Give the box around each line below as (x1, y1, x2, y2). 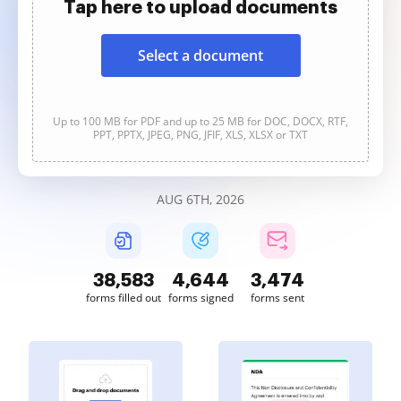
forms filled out (86, 290, 161, 305)
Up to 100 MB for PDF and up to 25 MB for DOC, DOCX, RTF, (53, 114, 348, 129)
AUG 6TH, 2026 (157, 191, 244, 208)
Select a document (138, 46, 263, 65)
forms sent (251, 290, 304, 305)
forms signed (167, 290, 234, 305)
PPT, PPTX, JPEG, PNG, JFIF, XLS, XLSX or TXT (93, 127, 308, 142)
